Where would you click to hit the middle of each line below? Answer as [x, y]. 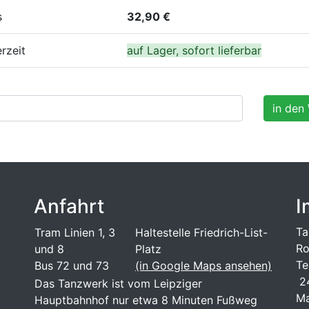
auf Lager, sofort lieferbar [194, 50]
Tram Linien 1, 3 [75, 232]
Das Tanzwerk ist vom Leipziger [118, 283]
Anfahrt [69, 206]
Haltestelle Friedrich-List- [201, 232]
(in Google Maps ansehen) [203, 265]
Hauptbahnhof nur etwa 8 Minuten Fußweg [146, 300]
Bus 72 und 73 [72, 265]
